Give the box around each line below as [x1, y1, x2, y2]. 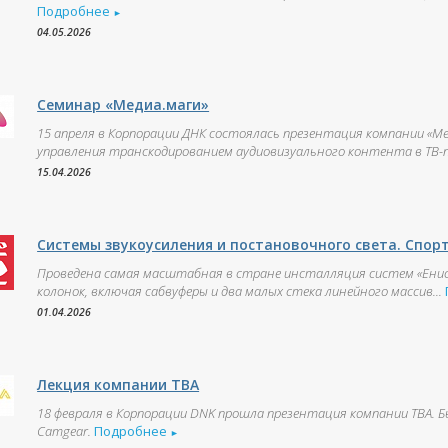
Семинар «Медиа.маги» [37, 95, 210, 114]
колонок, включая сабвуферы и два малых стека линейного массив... [37, 282, 443, 300]
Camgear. [37, 422, 92, 440]
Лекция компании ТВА [37, 375, 200, 394]
